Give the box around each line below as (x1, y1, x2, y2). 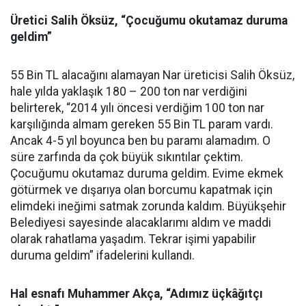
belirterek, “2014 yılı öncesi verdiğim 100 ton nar (10, 101, 264, 115)
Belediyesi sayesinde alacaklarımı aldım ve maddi (10, 216, 271, 229)
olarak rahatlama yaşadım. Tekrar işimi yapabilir (10, 232, 256, 246)
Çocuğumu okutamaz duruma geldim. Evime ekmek (10, 167, 283, 180)
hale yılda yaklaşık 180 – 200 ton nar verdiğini (10, 85, 247, 98)
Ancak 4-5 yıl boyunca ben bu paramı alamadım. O (10, 134, 270, 148)
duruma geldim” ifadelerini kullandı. (10, 249, 195, 262)
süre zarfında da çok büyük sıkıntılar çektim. (10, 150, 243, 164)
